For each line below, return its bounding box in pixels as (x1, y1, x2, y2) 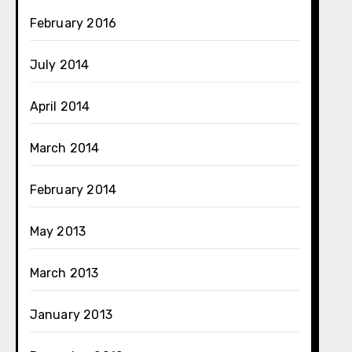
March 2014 (29, 141, 100, 156)
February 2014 (29, 182, 117, 197)
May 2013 (29, 224, 86, 239)
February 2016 (29, 16, 117, 31)
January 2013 (29, 307, 113, 322)
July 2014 (29, 57, 90, 72)
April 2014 (29, 99, 90, 114)
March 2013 (29, 266, 99, 280)
